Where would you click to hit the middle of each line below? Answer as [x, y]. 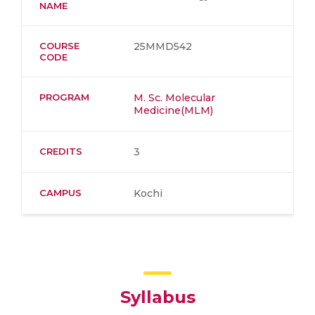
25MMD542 [163, 46]
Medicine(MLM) [173, 110]
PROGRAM [64, 97]
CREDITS [61, 151]
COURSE [59, 46]
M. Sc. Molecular [174, 98]
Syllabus [157, 297]
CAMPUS [60, 193]
